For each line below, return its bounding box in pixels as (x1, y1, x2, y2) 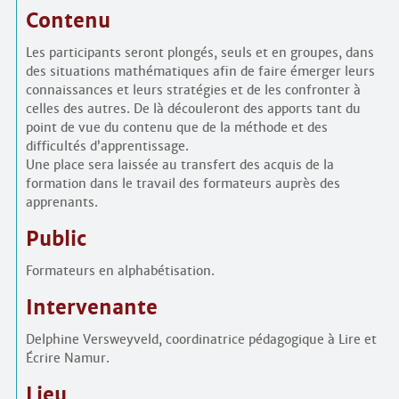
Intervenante (25, 296, 158, 321)
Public (25, 227, 86, 252)
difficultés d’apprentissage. (25, 138, 189, 155)
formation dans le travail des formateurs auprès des (25, 175, 340, 192)
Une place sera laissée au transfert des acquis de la (25, 157, 334, 174)
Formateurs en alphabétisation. (25, 263, 215, 280)
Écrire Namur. (25, 350, 110, 367)
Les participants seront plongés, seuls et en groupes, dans (25, 45, 374, 61)
